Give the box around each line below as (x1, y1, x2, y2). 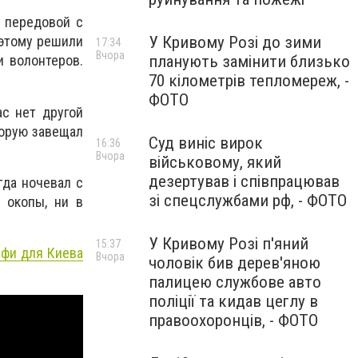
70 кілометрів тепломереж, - (149, 71, 349, 90)
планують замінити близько (149, 52, 350, 71)
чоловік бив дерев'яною (149, 253, 320, 272)
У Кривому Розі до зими (149, 33, 321, 52)
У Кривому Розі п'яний (149, 234, 308, 253)
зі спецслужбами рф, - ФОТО (149, 191, 347, 210)
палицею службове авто (149, 272, 321, 292)
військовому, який (149, 153, 281, 172)
